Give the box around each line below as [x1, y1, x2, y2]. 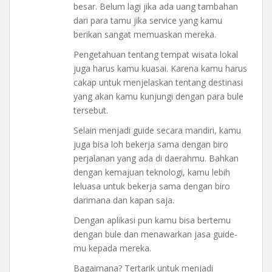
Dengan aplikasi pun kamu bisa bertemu [73, 214, 231, 226]
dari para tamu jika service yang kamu [73, 15, 222, 27]
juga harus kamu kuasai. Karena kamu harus [73, 63, 247, 75]
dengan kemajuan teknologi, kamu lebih [73, 166, 230, 178]
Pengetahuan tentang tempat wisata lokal [73, 49, 238, 61]
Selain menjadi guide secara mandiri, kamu [73, 124, 241, 137]
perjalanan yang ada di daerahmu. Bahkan [73, 152, 239, 165]
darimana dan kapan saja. [73, 194, 174, 206]
